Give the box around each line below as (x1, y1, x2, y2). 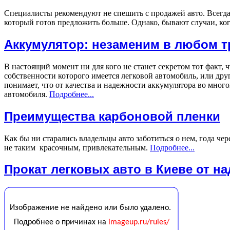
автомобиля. (4, 89, 49, 99)
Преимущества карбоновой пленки (4, 109, 220, 123)
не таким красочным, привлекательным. (4, 143, 150, 152)
